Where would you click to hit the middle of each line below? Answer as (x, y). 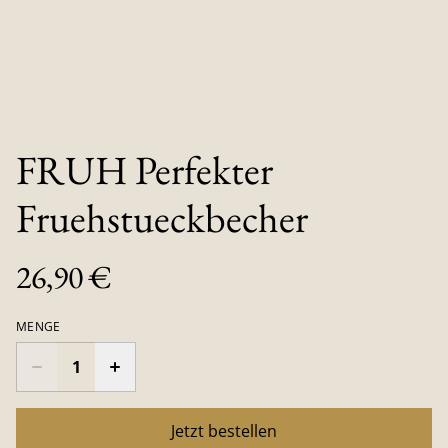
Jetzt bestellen (224, 430)
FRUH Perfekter (144, 169)
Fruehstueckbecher (162, 217)
